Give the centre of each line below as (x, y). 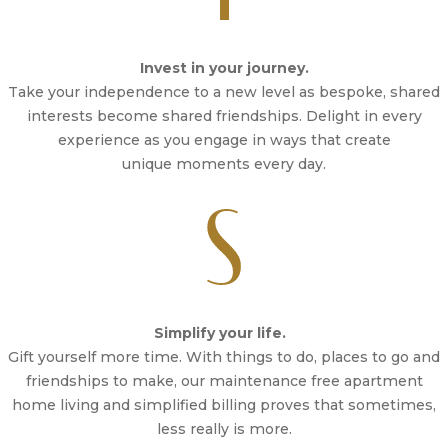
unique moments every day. (224, 163)
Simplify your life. (220, 332)
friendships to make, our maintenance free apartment (224, 380)
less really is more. (224, 428)
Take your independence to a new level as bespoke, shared (224, 91)
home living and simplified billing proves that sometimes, (224, 404)
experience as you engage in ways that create (224, 139)
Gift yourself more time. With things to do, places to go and (224, 356)
